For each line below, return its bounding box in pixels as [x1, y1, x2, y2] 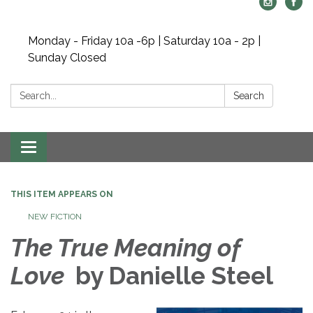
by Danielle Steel [70, 261, 273, 290]
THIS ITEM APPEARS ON [10, 189, 113, 199]
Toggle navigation [28, 142, 121, 155]
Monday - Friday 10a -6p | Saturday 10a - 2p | [28, 34, 261, 48]
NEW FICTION [28, 212, 82, 221]
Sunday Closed [28, 51, 106, 64]
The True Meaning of [10, 233, 240, 262]
